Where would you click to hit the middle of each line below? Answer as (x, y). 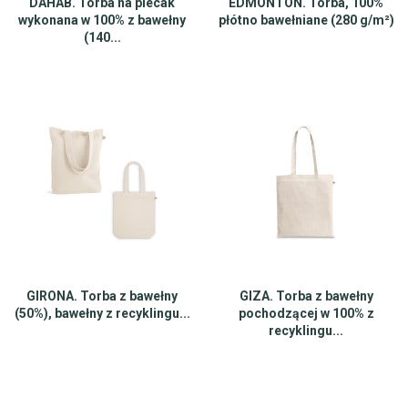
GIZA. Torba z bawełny (306, 296)
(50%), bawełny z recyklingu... (102, 313)
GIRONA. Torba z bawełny (102, 296)
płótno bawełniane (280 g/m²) (306, 20)
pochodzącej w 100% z (306, 313)
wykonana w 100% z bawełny (102, 20)
